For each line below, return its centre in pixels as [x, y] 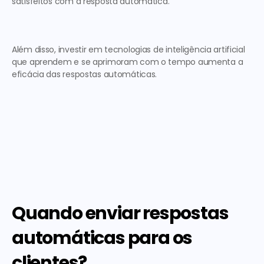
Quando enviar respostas [120, 213]
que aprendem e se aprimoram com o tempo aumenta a [128, 62]
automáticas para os [102, 238]
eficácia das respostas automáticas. [85, 74]
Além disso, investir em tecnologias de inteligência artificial [128, 49]
